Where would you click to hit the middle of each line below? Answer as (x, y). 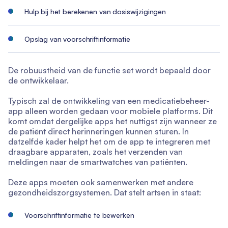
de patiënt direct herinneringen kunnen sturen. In (98, 131)
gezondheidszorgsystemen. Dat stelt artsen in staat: (105, 192)
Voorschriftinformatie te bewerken (79, 215)
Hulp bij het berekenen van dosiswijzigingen (95, 11)
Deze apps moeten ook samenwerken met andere (101, 182)
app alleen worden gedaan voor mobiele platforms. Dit (110, 111)
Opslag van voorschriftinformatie (77, 39)
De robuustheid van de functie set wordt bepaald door (109, 70)
